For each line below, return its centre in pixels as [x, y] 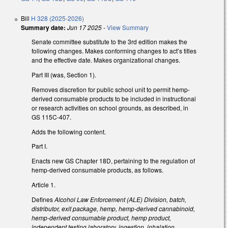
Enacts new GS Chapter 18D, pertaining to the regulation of [113, 161]
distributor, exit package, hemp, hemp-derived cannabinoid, [113, 208]
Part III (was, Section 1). [64, 75]
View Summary [128, 27]
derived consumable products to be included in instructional [114, 98]
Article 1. [44, 185]
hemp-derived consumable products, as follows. [98, 170]
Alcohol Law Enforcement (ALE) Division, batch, [120, 199]
